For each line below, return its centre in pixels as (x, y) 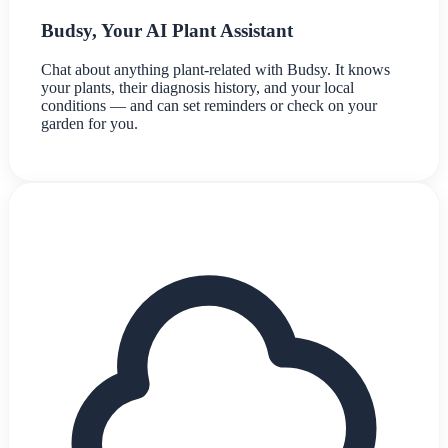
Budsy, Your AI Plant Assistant (167, 30)
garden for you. (89, 123)
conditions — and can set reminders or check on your (209, 105)
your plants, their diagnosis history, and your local (197, 87)
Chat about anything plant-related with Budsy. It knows (215, 69)
